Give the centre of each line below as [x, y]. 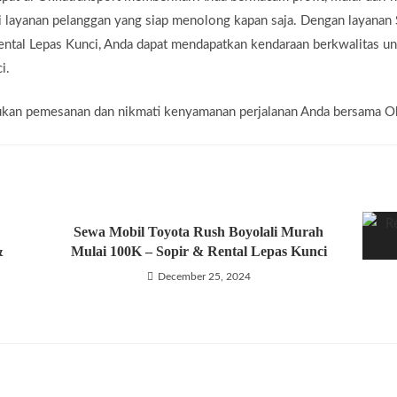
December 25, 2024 [204, 276]
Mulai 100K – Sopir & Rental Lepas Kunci [198, 251]
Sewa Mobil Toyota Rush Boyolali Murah [198, 231]
